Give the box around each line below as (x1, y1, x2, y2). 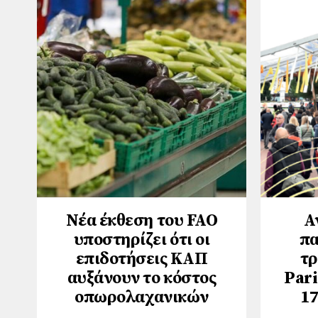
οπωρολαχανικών (75, 286, 209, 308)
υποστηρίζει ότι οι (73, 229, 210, 251)
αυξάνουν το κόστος (67, 267, 216, 289)
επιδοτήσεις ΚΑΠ (75, 248, 208, 270)
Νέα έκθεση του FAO (65, 209, 218, 231)
